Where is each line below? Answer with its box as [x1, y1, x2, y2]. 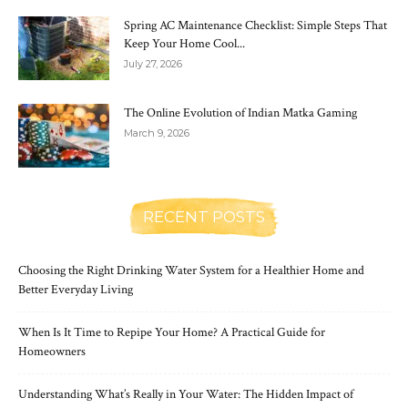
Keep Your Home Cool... [124, 36, 245, 53]
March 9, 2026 [124, 127, 189, 140]
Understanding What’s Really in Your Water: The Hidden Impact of [18, 386, 353, 403]
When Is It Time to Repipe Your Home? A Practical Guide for [18, 324, 325, 342]
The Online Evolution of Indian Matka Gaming [124, 105, 357, 122]
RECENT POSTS [143, 208, 265, 227]
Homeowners [18, 343, 86, 361]
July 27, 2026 [124, 57, 182, 71]
